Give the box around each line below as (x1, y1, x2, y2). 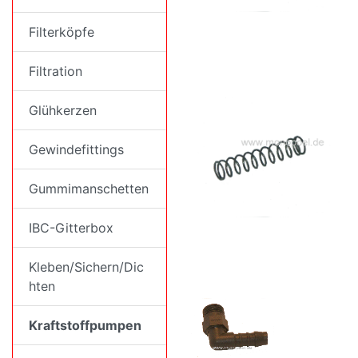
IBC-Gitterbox (29, 220, 113, 236)
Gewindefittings (29, 141, 124, 157)
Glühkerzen (29, 102, 97, 118)
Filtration (29, 63, 82, 79)
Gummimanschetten (29, 181, 149, 197)
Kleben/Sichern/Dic (29, 259, 144, 275)
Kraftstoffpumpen (29, 317, 141, 333)
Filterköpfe (29, 24, 94, 40)
